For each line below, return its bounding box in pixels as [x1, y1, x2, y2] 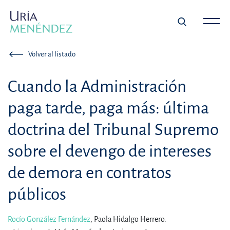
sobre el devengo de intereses [8, 142, 212, 161]
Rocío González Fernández [8, 215, 90, 224]
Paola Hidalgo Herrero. [94, 215, 166, 224]
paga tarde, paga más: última [8, 99, 209, 118]
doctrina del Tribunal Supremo [8, 121, 219, 139]
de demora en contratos [8, 164, 171, 182]
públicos [8, 185, 66, 204]
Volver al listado [28, 50, 76, 59]
